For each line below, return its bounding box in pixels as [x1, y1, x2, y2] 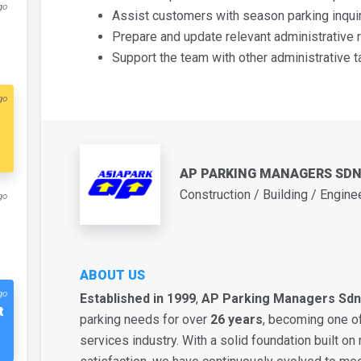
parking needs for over [79, 312, 210, 328]
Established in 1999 [79, 291, 196, 307]
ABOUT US [79, 268, 145, 284]
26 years [210, 312, 263, 328]
